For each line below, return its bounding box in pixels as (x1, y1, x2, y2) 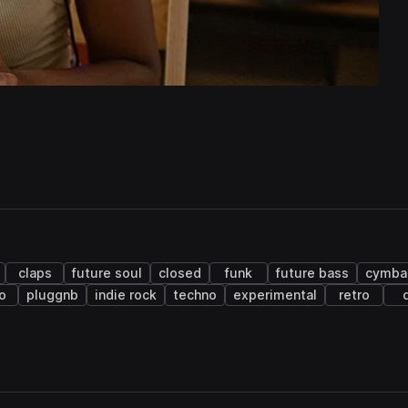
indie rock (95, 288, 157, 302)
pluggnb (26, 288, 78, 302)
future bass (276, 266, 349, 280)
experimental (233, 288, 317, 302)
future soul (72, 266, 142, 280)
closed (158, 266, 201, 280)
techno (173, 288, 217, 302)
